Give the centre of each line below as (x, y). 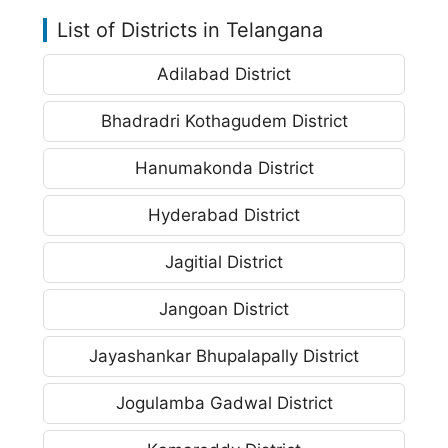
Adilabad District (224, 74)
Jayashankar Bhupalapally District (224, 356)
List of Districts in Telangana (190, 30)
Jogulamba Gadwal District (224, 403)
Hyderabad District (224, 215)
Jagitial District (224, 262)
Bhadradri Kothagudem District (224, 121)
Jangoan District (224, 309)
